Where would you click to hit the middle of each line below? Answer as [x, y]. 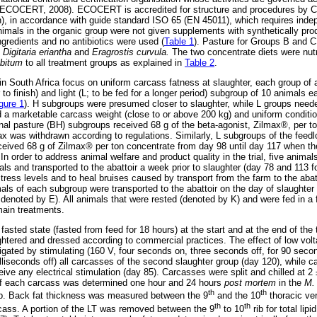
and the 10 [237, 296]
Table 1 [179, 41]
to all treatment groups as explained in [104, 62]
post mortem [250, 283]
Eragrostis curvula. [131, 52]
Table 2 [200, 62]
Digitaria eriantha [37, 52]
